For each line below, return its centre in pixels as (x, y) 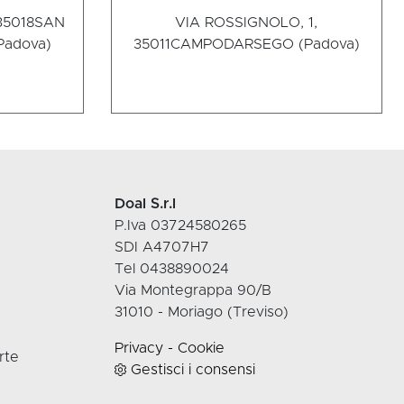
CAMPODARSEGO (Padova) (265, 45)
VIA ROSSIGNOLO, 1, (247, 23)
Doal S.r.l (145, 204)
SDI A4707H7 (162, 248)
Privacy (139, 349)
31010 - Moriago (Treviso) (202, 312)
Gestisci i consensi (193, 370)
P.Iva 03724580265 (180, 226)
